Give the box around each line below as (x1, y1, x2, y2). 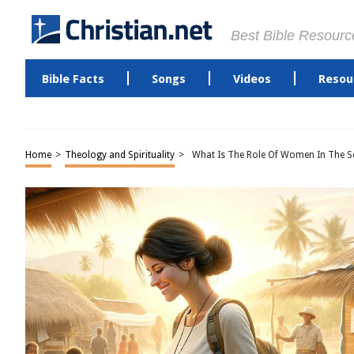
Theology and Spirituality (65, 149, 175, 160)
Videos (232, 72, 271, 86)
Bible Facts (41, 72, 104, 86)
